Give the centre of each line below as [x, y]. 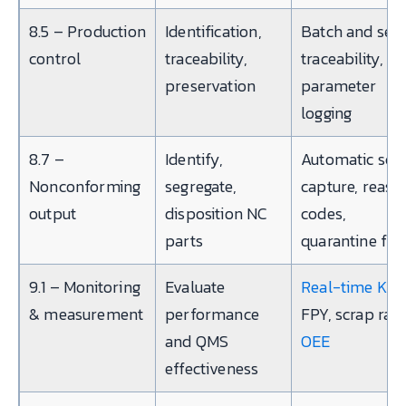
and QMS [197, 341]
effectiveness [212, 368]
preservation [211, 85]
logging [327, 112]
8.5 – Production [87, 31]
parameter [339, 85]
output [53, 213]
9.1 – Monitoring [85, 286]
